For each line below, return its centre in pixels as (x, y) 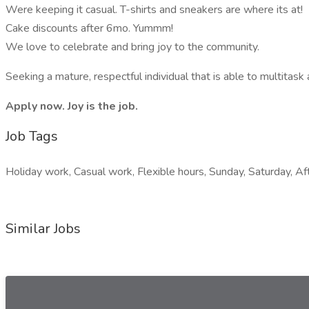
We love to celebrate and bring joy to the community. (132, 47)
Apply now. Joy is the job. (72, 106)
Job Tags (32, 136)
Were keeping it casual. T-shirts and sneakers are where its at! (154, 10)
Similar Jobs (43, 229)
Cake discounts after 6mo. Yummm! (89, 28)
